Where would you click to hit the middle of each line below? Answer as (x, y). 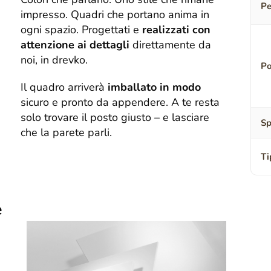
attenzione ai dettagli (75, 45)
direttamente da (171, 45)
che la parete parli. (67, 133)
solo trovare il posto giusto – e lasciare (115, 118)
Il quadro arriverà (64, 87)
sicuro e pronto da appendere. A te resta (120, 103)
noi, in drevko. (54, 60)
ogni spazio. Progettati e (80, 30)
